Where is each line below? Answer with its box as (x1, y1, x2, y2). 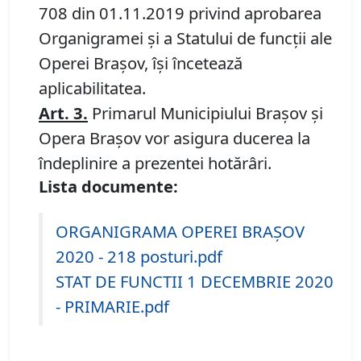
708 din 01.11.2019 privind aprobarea (39, 2, 322, 25)
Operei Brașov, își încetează (39, 52, 243, 75)
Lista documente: (39, 175, 178, 198)
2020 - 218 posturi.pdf (56, 245, 222, 268)
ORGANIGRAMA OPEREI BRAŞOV (56, 220, 305, 243)
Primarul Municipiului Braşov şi (88, 102, 323, 125)
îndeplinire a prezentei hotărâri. (39, 151, 272, 175)
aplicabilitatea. (39, 77, 146, 100)
